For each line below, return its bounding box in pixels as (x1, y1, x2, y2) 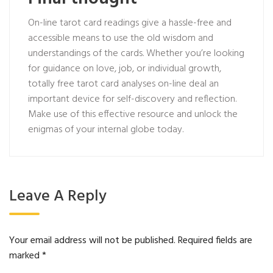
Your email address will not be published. (9, 233, 175, 249)
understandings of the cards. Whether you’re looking (28, 46, 244, 62)
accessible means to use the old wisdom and (28, 30, 213, 46)
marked (9, 248, 42, 264)
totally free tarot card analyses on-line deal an (28, 76, 219, 92)
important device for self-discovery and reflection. (28, 91, 236, 107)
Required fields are (178, 233, 252, 249)
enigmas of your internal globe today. (28, 122, 183, 138)
